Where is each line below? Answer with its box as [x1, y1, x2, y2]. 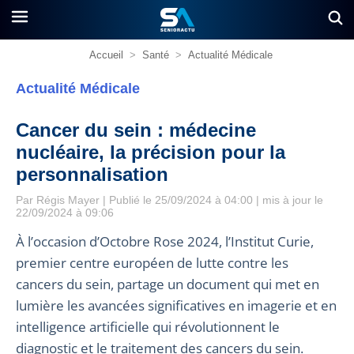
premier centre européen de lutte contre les [16, 254, 288, 272]
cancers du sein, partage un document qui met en [16, 275, 319, 293]
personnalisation [16, 164, 168, 185]
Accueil [89, 49, 123, 61]
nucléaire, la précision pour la [16, 141, 285, 163]
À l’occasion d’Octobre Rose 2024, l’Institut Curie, [16, 232, 314, 250]
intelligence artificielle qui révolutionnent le [16, 318, 280, 336]
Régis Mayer [36, 194, 100, 206]
